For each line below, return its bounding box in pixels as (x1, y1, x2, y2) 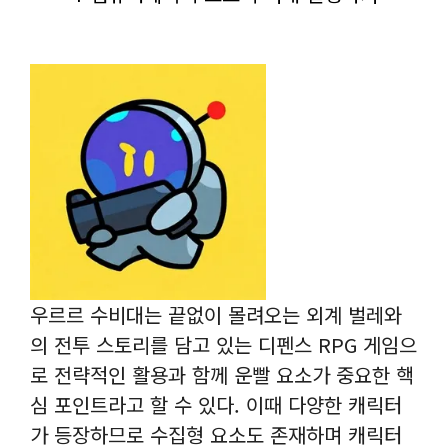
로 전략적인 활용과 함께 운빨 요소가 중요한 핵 (30, 360, 414, 389)
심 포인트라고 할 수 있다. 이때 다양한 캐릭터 (30, 390, 402, 419)
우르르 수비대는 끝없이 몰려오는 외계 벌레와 (30, 300, 402, 329)
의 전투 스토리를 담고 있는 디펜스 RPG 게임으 (30, 330, 417, 359)
